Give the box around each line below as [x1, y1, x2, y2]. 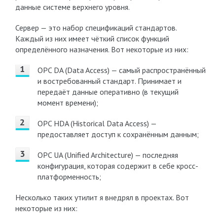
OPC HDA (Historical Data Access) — [37, 118, 156, 128]
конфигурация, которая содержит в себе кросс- [37, 161, 198, 171]
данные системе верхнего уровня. [15, 2, 130, 12]
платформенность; [37, 172, 101, 182]
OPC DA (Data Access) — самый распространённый [37, 65, 206, 75]
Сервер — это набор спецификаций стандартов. [15, 23, 177, 33]
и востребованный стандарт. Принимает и [37, 76, 182, 86]
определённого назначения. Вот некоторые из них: [15, 44, 188, 54]
